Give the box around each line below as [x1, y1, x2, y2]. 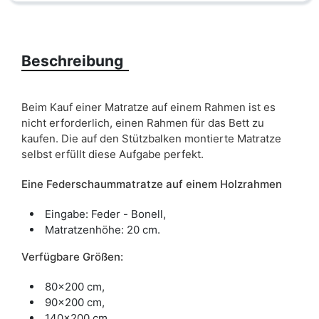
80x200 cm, [45, 280, 105, 294]
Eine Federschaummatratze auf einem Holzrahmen [21, 177, 282, 192]
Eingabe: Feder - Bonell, [45, 207, 166, 221]
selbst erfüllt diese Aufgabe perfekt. [21, 147, 204, 162]
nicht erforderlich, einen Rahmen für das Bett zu [21, 116, 264, 130]
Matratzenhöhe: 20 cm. [45, 223, 160, 237]
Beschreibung [21, 52, 123, 70]
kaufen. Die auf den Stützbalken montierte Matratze [21, 132, 281, 146]
